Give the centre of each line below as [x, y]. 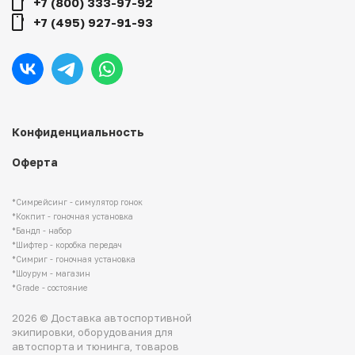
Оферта [35, 162]
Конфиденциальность [78, 132]
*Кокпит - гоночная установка [73, 216]
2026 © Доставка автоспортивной [102, 317]
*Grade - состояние [50, 287]
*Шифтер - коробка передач [67, 244]
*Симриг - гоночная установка [74, 259]
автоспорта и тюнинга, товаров [95, 346]
